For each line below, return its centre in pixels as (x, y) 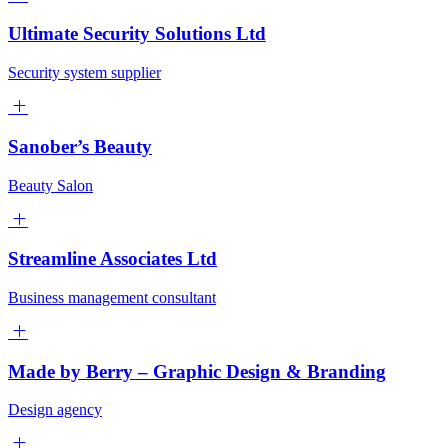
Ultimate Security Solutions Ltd (137, 34)
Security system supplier (84, 73)
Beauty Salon (50, 185)
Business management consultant (112, 298)
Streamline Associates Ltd (112, 259)
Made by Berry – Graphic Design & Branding (197, 371)
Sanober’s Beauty (80, 146)
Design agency (55, 410)
